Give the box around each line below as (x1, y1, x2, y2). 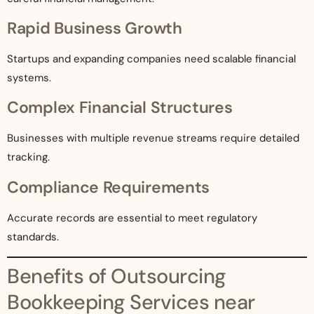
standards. (7, 229, 59, 244)
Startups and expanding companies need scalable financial (7, 51, 296, 66)
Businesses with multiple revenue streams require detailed (7, 131, 299, 146)
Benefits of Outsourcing (7, 263, 226, 290)
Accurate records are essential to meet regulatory (7, 210, 257, 225)
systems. (7, 70, 51, 85)
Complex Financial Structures (7, 97, 233, 118)
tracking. (7, 150, 50, 165)
